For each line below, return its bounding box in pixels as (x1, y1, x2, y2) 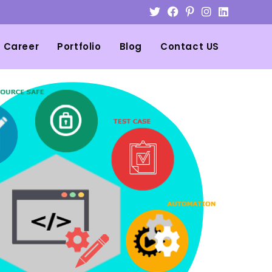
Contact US (160, 40, 219, 53)
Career (3, 40, 39, 53)
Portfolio (57, 40, 101, 53)
